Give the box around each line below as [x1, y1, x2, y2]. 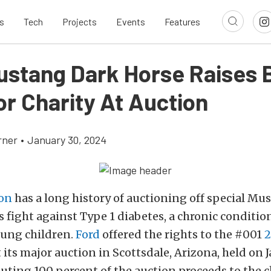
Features [165, 16, 200, 28]
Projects [62, 16, 97, 28]
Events [116, 16, 145, 28]
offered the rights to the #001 [100, 227, 264, 242]
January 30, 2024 [27, 133, 106, 146]
